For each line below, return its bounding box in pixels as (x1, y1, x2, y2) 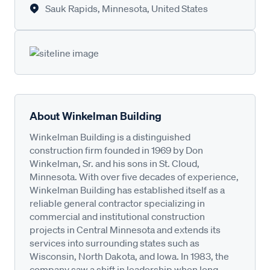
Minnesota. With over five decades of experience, (30, 170, 239, 183)
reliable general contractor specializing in (30, 196, 205, 209)
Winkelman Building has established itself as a (30, 183, 225, 196)
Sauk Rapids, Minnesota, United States (45, 2, 208, 14)
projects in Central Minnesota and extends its (30, 223, 221, 236)
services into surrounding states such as (30, 236, 199, 249)
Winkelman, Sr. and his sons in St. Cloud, (30, 157, 199, 169)
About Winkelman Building (30, 108, 162, 123)
